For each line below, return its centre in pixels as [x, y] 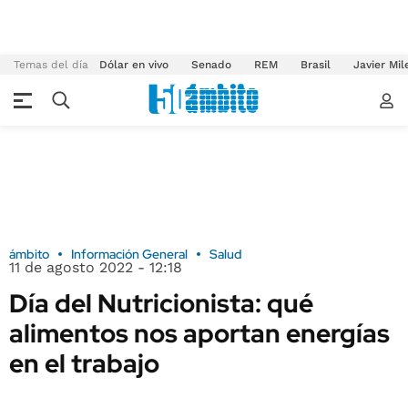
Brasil [316, 65]
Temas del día [51, 65]
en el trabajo [84, 363]
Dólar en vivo [134, 65]
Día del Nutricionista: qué [161, 303]
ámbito [29, 254]
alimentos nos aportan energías [199, 333]
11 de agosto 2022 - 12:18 [96, 267]
